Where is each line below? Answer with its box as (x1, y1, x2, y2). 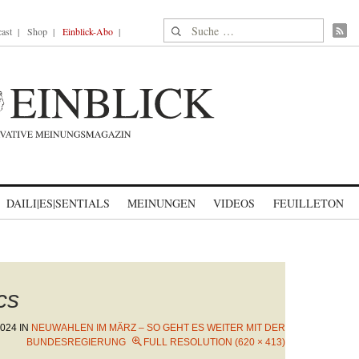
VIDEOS (213, 196, 255, 211)
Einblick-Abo (63, 25, 113, 38)
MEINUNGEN (127, 196, 196, 211)
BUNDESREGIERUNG (26, 337, 126, 348)
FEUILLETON (272, 196, 344, 211)
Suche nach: (163, 19, 225, 36)
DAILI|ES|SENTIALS (6, 196, 110, 211)
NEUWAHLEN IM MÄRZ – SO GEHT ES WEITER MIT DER (31, 322, 285, 333)
